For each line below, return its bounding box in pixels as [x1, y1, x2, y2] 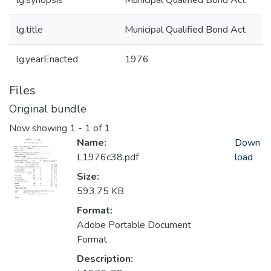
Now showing [9, 122, 70, 135]
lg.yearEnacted [16, 53, 78, 66]
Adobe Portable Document [77, 218, 191, 232]
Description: [77, 252, 133, 266]
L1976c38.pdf [77, 151, 139, 165]
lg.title [16, 23, 43, 36]
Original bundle [9, 102, 87, 116]
